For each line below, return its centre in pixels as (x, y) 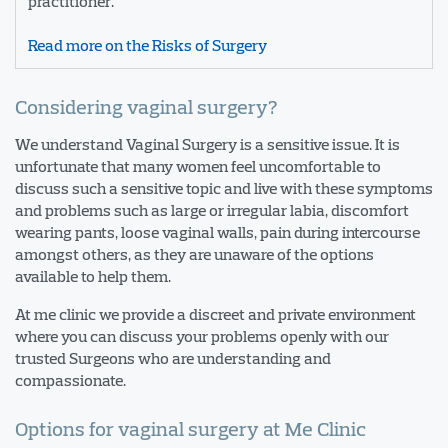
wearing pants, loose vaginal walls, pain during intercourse (217, 231)
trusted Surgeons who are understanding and (173, 357)
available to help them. (93, 275)
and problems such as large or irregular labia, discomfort (212, 209)
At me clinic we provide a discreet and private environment (215, 313)
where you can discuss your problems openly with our (202, 335)
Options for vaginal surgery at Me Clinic (190, 428)
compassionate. (70, 379)
